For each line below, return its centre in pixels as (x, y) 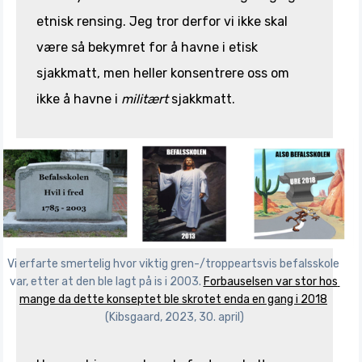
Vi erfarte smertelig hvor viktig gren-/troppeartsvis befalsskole (173, 264)
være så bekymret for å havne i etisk (147, 48)
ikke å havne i (79, 99)
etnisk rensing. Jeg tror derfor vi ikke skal (162, 22)
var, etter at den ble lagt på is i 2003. (106, 282)
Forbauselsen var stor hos (270, 282)
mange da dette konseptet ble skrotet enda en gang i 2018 (173, 299)
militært (145, 99)
